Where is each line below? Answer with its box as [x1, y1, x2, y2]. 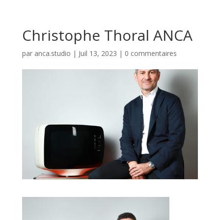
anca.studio [34, 49, 71, 58]
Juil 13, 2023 [78, 49, 117, 58]
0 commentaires [124, 49, 177, 58]
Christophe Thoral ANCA [22, 25, 192, 45]
